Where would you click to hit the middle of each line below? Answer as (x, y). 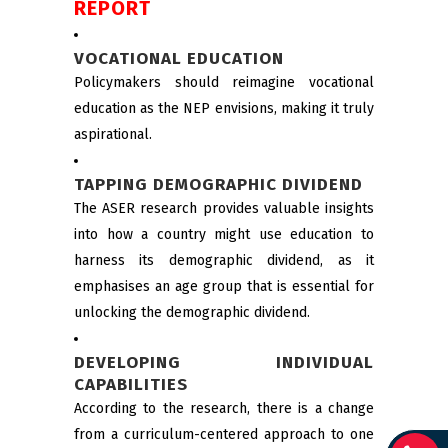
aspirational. (113, 135)
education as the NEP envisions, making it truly (224, 109)
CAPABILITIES (131, 385)
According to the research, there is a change (224, 409)
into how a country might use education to (224, 235)
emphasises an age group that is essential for (224, 287)
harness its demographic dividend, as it (224, 261)
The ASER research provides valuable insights (224, 209)
